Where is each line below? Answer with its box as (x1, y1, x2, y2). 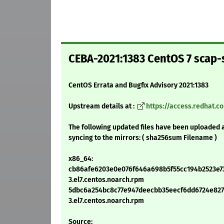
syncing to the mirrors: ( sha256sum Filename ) (68, 133, 217, 142)
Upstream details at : (68, 102, 136, 111)
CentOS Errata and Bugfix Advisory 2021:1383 (68, 81, 208, 90)
